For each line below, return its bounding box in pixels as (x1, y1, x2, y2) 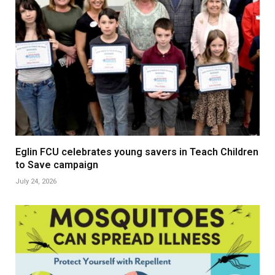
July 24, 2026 (15, 177, 56, 185)
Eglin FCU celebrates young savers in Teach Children (15, 145, 258, 158)
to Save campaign (15, 158, 98, 171)
